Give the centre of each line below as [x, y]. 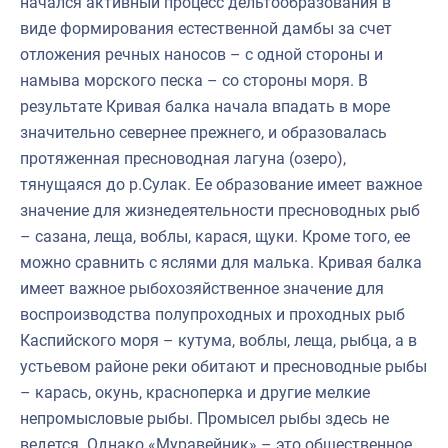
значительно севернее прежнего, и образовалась [203, 132]
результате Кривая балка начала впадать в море [205, 106]
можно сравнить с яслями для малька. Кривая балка [221, 262]
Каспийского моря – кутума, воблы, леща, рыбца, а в [218, 340]
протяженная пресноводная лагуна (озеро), [183, 158]
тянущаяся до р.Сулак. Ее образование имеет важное [221, 184]
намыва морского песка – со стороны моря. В [194, 80]
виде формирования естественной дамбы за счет [206, 28]
